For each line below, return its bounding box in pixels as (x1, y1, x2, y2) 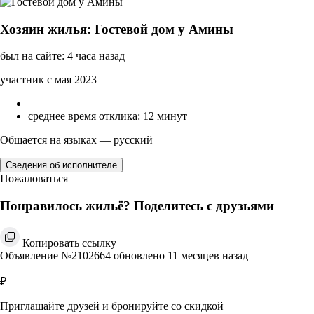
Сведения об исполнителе (6, 160, 117, 171)
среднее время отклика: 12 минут (28, 110, 187, 123)
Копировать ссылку (22, 236, 116, 249)
